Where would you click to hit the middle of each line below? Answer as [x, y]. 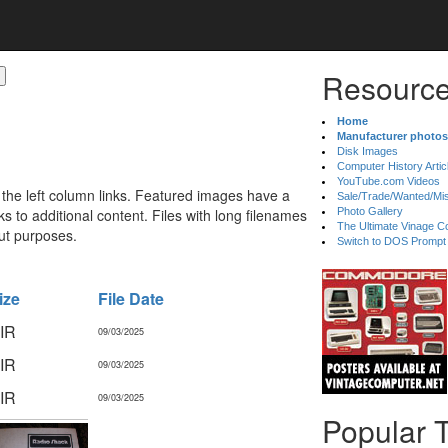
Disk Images [368, 151]
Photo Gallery [370, 211]
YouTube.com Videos [389, 181]
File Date [131, 298]
